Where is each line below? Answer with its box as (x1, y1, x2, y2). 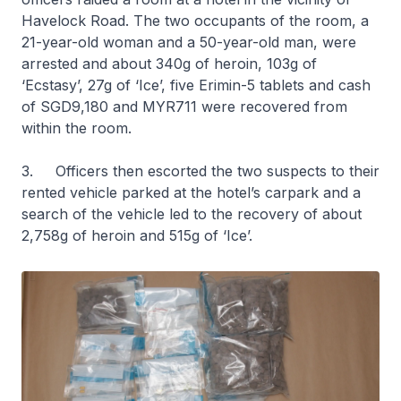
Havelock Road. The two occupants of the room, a (21, 12, 369, 30)
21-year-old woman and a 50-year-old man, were (21, 33, 356, 51)
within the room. (21, 119, 132, 137)
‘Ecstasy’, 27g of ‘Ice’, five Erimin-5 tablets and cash (21, 76, 371, 94)
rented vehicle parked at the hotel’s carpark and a (21, 183, 361, 201)
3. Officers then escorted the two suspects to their (21, 162, 380, 180)
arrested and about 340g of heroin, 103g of (21, 55, 317, 73)
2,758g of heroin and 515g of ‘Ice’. (21, 226, 252, 244)
